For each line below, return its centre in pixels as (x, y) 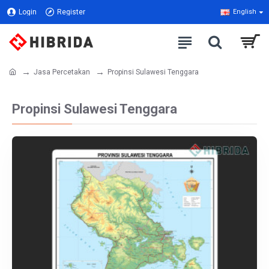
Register (71, 12)
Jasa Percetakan (62, 72)
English (245, 12)
